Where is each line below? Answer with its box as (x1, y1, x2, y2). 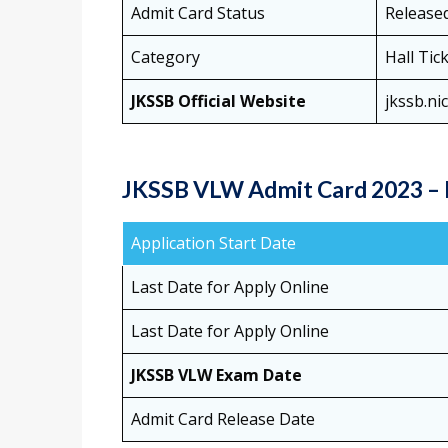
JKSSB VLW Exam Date (131, 364, 302, 387)
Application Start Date (131, 232, 296, 255)
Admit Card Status (131, 2, 265, 25)
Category (131, 46, 200, 69)
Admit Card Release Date (131, 408, 315, 431)
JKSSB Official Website (131, 90, 306, 113)
